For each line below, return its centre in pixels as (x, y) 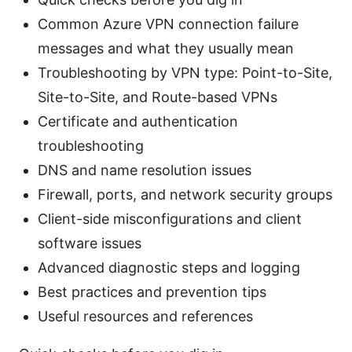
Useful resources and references (145, 317)
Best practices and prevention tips (152, 292)
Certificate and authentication (138, 122)
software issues (90, 244)
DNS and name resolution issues (145, 170)
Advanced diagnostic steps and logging (169, 268)
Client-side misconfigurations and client (170, 219)
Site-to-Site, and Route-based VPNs (158, 97)
